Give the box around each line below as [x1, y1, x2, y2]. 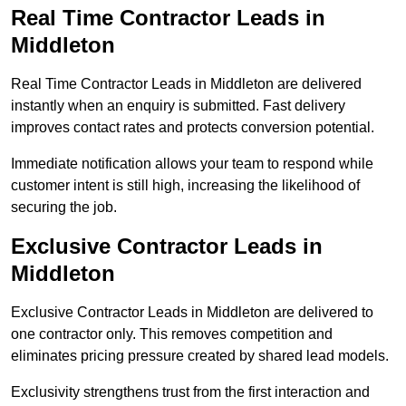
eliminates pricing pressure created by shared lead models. [11, 348, 389, 364]
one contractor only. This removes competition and [11, 326, 333, 343]
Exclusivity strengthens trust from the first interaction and [11, 384, 370, 401]
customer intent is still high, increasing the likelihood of [11, 178, 360, 194]
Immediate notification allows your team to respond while [11, 156, 373, 172]
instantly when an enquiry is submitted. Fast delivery [11, 98, 345, 114]
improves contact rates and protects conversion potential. [11, 120, 374, 136]
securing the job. [11, 199, 117, 216]
